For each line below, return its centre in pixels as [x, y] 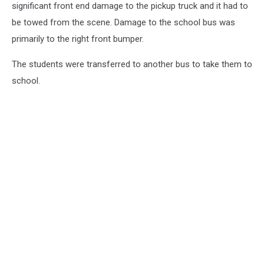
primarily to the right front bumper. [78, 39]
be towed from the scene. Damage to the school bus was [123, 22]
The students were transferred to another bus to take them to [132, 64]
